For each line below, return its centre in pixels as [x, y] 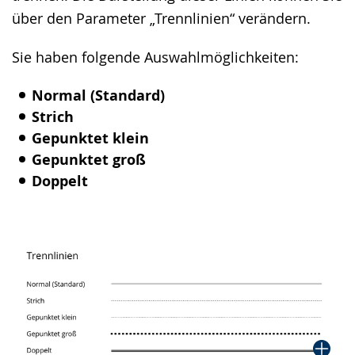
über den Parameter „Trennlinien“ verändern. [161, 18]
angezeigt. [45, 29]
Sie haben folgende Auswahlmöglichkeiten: [155, 57]
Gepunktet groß [89, 160]
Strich [53, 117]
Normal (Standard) [98, 95]
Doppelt [60, 181]
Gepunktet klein [90, 138]
